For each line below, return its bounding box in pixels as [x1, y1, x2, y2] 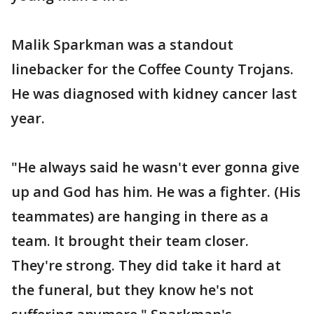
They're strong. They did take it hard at [11, 255, 281, 275]
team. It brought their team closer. [11, 231, 249, 250]
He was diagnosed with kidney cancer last [11, 83, 297, 103]
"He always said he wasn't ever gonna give [11, 157, 299, 177]
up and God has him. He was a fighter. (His [11, 182, 301, 201]
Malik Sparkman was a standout [11, 34, 233, 54]
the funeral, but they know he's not [11, 280, 254, 299]
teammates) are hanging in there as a [11, 206, 268, 226]
